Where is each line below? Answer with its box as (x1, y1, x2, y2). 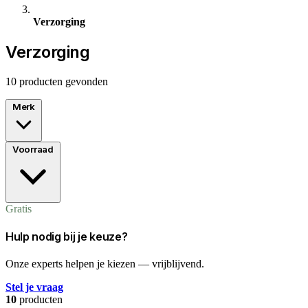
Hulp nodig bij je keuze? (5, 229, 128, 243)
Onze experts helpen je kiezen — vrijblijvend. (5, 258, 204, 270)
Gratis (5, 202, 32, 214)
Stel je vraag (5, 281, 63, 294)
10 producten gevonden (5, 75, 108, 87)
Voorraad (12, 143, 54, 155)
